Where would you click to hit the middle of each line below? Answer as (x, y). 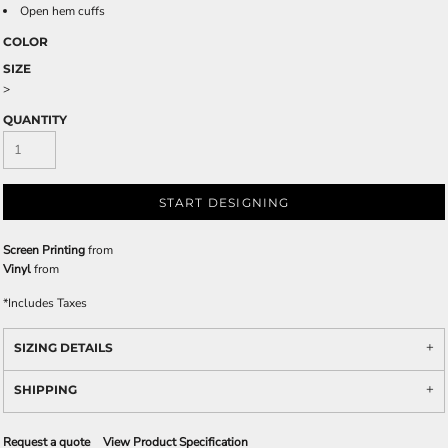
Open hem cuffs (62, 11)
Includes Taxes (47, 303)
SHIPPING (45, 389)
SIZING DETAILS (63, 347)
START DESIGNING (224, 203)
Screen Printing (44, 250)
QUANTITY (35, 119)
